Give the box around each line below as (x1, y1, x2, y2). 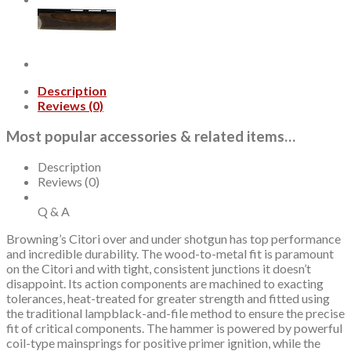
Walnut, (24, 43, 64, 59)
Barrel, (24, 13, 60, 29)
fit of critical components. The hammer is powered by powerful (6, 320, 342, 336)
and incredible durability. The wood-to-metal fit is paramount (6, 246, 334, 262)
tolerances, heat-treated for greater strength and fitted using (6, 291, 330, 306)
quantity (24, 73, 68, 89)
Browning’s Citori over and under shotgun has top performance (6, 231, 341, 247)
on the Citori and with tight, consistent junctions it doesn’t (6, 261, 311, 277)
